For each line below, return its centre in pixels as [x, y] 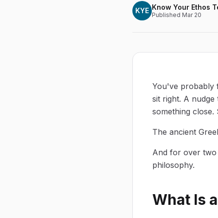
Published [167, 15]
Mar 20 [192, 15]
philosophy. [173, 165]
